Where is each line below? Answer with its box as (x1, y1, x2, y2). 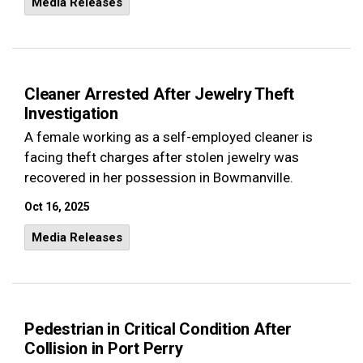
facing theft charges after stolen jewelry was (24, 149, 299, 165)
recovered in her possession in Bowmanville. (24, 169, 293, 186)
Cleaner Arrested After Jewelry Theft (24, 84, 294, 104)
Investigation (24, 104, 118, 123)
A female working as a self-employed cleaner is (24, 129, 313, 145)
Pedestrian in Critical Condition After (24, 319, 292, 339)
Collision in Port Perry (24, 339, 183, 358)
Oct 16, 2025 (24, 200, 90, 213)
